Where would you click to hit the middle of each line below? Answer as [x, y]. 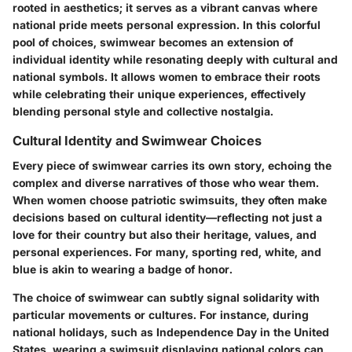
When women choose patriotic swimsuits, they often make [170, 200]
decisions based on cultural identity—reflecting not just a [167, 217]
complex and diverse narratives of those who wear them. [166, 182]
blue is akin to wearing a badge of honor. [123, 269]
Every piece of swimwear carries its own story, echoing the [172, 165]
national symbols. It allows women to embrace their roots [167, 76]
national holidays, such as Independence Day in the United [171, 332]
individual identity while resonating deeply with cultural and [175, 59]
